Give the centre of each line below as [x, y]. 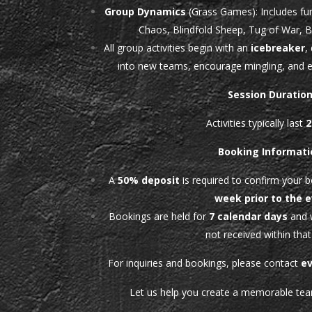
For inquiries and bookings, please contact [204, 263]
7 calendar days [249, 216]
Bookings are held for [159, 216]
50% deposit [149, 180]
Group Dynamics [145, 11]
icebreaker [278, 47]
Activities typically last [256, 123]
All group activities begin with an [177, 47]
